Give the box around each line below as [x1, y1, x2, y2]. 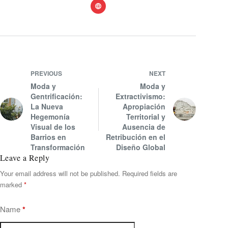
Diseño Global [116, 141, 166, 152]
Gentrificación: [31, 91, 82, 101]
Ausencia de [122, 121, 166, 132]
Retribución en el [106, 131, 166, 142]
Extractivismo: [116, 91, 166, 101]
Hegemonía [31, 111, 70, 122]
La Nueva [31, 101, 63, 111]
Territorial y [126, 111, 166, 122]
